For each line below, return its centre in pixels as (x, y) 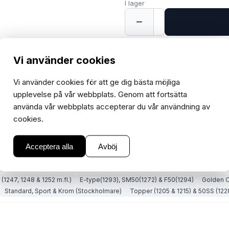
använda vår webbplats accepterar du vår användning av (112, 106)
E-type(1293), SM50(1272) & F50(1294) (137, 180)
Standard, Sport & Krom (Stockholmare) (63, 191)
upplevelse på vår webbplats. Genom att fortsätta (100, 94)
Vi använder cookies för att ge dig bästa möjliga (97, 82)
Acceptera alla (49, 146)
